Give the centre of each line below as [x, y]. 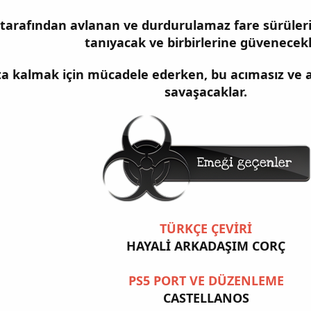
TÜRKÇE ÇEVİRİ [206, 228]
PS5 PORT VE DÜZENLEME [206, 280]
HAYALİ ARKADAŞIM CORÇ [206, 245]
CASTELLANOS [206, 297]
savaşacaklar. [206, 91]
